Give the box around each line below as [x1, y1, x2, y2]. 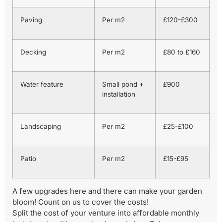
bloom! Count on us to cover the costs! [12, 197, 149, 207]
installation [102, 90, 135, 99]
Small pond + [102, 80, 144, 89]
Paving [20, 16, 42, 24]
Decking [20, 48, 46, 56]
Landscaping [20, 122, 61, 131]
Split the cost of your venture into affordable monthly [12, 208, 199, 218]
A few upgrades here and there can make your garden [12, 186, 202, 196]
